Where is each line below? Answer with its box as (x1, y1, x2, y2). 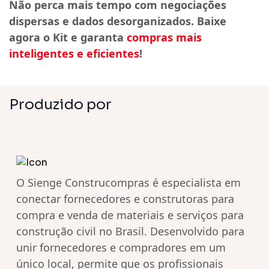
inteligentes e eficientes (9, 46, 139, 61)
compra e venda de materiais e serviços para (16, 208, 244, 223)
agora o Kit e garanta (9, 30, 127, 45)
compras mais (127, 30, 202, 45)
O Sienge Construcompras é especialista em (16, 175, 241, 190)
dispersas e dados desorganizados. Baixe (9, 14, 226, 29)
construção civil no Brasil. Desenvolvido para (16, 224, 244, 239)
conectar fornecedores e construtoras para (16, 192, 234, 207)
